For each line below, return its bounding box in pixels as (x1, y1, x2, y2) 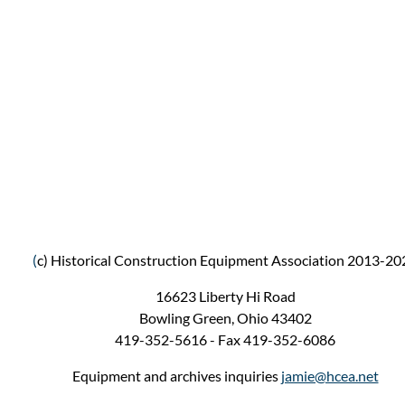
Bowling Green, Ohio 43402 (138, 308, 312, 326)
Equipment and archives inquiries (71, 366, 281, 384)
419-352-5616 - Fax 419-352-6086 (115, 330, 335, 348)
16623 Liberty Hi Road (155, 287, 296, 305)
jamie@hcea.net (280, 366, 379, 384)
